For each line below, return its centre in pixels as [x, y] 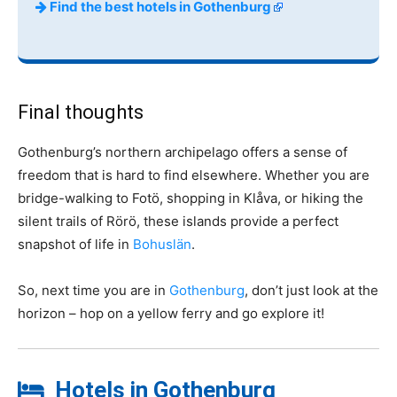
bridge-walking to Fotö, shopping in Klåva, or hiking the [191, 198]
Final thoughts [81, 112]
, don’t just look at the [311, 290]
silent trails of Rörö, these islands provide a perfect [178, 221]
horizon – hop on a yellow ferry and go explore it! [171, 313]
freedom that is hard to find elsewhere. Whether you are [194, 175]
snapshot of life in [75, 244]
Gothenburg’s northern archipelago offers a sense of [183, 152]
